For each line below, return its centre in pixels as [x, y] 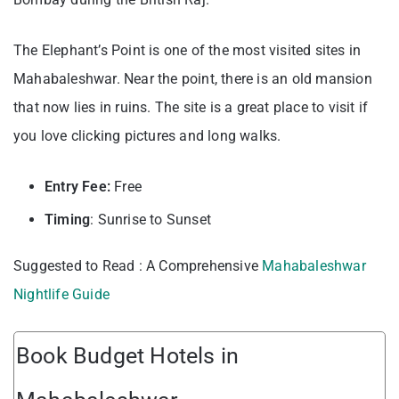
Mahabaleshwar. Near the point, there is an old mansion [193, 79]
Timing [68, 220]
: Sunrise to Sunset [151, 220]
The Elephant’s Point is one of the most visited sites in [187, 51]
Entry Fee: [77, 187]
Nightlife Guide [61, 295]
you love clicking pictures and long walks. [147, 136]
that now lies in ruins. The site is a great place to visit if [191, 108]
